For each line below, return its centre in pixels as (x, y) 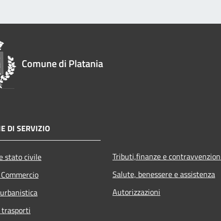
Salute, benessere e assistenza (164, 174)
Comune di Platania (62, 63)
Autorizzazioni (136, 192)
